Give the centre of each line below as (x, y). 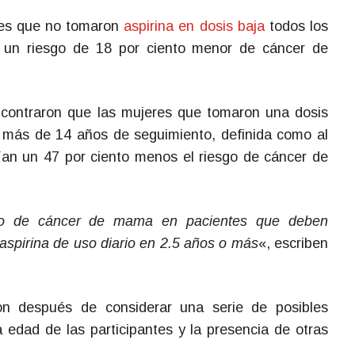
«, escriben (293, 243)
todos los (296, 26)
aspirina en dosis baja (194, 26)
